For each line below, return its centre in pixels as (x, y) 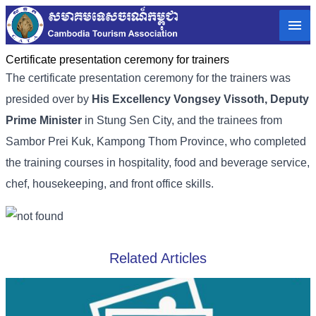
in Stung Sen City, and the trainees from (182, 121)
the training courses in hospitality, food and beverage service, (158, 163)
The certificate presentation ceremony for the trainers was (148, 78)
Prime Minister (44, 121)
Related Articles (158, 258)
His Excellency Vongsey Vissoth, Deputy (199, 99)
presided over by (47, 99)
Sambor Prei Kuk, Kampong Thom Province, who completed (156, 142)
